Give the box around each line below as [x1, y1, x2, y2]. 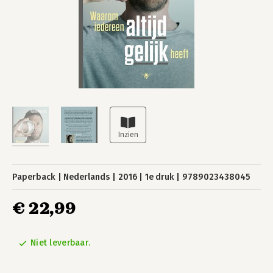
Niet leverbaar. [30, 238, 91, 248]
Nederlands [63, 172, 110, 182]
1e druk [144, 172, 174, 182]
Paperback [12, 172, 55, 182]
